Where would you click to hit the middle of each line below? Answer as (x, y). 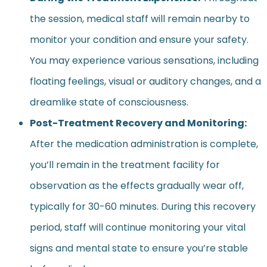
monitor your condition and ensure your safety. (139, 39)
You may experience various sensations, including (144, 60)
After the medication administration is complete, (144, 144)
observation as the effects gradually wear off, (137, 185)
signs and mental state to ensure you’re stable (139, 248)
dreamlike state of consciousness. (109, 102)
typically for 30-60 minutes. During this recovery (143, 206)
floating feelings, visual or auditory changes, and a (145, 81)
